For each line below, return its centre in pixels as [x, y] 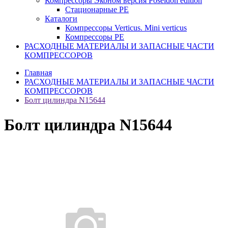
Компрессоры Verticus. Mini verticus [126, 28]
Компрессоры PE [95, 37]
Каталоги [61, 19]
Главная [38, 73]
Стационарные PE [97, 9]
